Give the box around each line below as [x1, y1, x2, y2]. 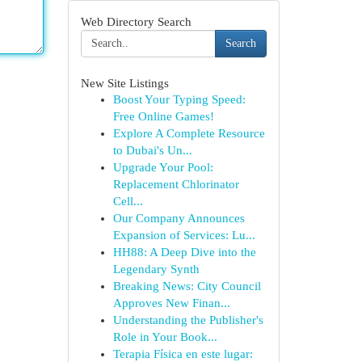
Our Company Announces [112, 212, 245, 225]
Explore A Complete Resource [112, 127, 265, 140]
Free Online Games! [112, 110, 214, 123]
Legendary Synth [112, 263, 200, 276]
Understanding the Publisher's [112, 314, 263, 326]
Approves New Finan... [112, 297, 230, 309]
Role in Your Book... [112, 330, 217, 343]
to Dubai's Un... [112, 144, 192, 157]
